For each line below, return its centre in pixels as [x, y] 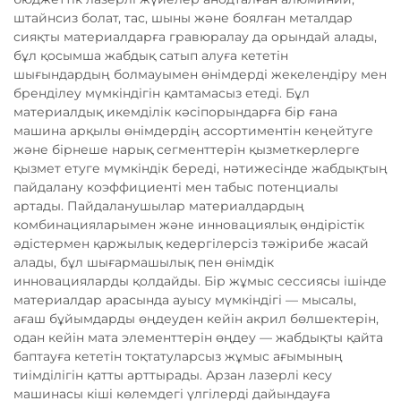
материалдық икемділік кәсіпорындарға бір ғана [175, 112]
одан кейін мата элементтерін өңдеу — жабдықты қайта [198, 338]
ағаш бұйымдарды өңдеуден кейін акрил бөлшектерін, [196, 319]
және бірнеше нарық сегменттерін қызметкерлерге [187, 150]
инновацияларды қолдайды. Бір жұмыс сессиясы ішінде [200, 282]
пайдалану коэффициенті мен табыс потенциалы [176, 188]
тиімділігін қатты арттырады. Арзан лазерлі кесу [173, 375]
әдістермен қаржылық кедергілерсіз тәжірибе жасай [191, 244]
